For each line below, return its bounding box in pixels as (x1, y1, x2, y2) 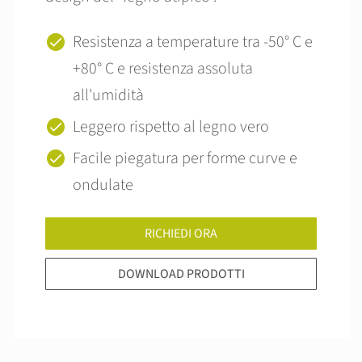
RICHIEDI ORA (145, 225, 217, 242)
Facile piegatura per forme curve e (73, 147, 297, 170)
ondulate (73, 174, 133, 196)
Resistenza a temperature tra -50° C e (73, 31, 313, 53)
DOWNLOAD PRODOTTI (117, 265, 245, 283)
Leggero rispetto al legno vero (73, 116, 269, 138)
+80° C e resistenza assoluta (73, 57, 253, 80)
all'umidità (73, 84, 144, 107)
